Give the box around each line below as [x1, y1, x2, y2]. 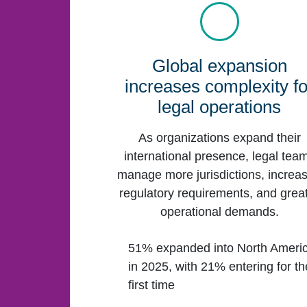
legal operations [158, 97, 282, 117]
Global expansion [151, 56, 287, 76]
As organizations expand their [138, 131, 301, 145]
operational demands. [160, 205, 279, 219]
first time [128, 278, 175, 292]
